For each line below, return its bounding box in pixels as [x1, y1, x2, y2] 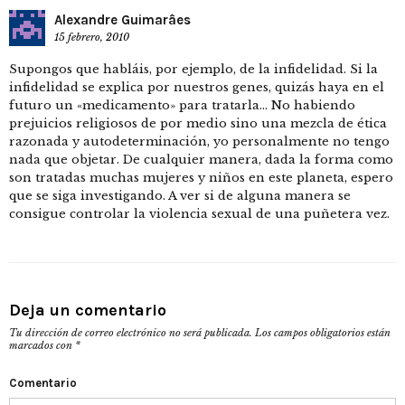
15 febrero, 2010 [54, 31, 129, 44]
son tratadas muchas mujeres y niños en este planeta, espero [9, 170, 393, 186]
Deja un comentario [9, 300, 166, 321]
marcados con [9, 339, 75, 353]
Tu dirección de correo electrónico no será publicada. [9, 326, 252, 340]
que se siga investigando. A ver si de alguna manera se [9, 188, 351, 204]
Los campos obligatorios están [252, 326, 391, 340]
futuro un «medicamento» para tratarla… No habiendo [9, 98, 355, 114]
